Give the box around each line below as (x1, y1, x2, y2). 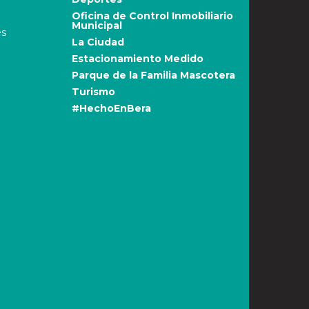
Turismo (71, 86, 115, 98)
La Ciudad (71, 36, 124, 48)
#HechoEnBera (71, 102, 151, 114)
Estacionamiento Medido (71, 52, 203, 65)
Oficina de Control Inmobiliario (71, 10, 233, 22)
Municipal (71, 19, 122, 32)
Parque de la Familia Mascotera (71, 69, 235, 81)
